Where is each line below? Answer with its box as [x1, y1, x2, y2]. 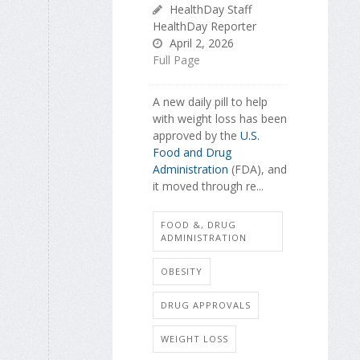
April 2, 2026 [166, 35, 234, 51]
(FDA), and [228, 161, 287, 177]
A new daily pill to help [153, 93, 268, 109]
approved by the [153, 127, 240, 143]
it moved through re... [153, 178, 264, 194]
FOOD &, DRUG [161, 219, 236, 231]
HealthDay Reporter [153, 18, 256, 34]
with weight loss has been [153, 110, 287, 126]
